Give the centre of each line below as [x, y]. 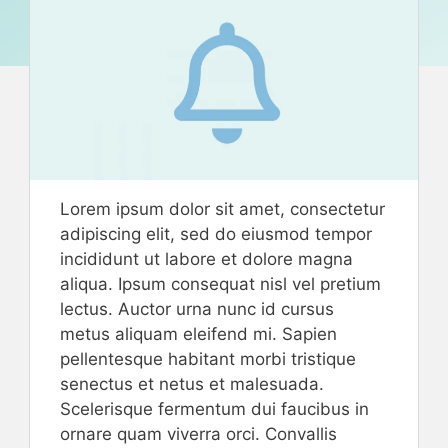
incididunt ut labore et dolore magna [206, 259]
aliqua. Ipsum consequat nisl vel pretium [220, 284]
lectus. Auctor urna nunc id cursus [197, 309]
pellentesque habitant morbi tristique [208, 359]
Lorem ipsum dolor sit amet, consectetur [222, 209]
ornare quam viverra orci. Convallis [198, 434]
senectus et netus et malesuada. [192, 384]
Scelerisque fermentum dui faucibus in [214, 409]
